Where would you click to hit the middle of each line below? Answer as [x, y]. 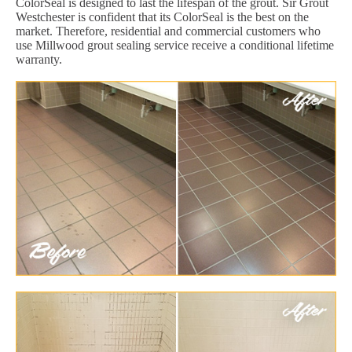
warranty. [39, 60]
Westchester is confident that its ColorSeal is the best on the [162, 17]
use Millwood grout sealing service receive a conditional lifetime [175, 46]
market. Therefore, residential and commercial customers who [168, 31]
